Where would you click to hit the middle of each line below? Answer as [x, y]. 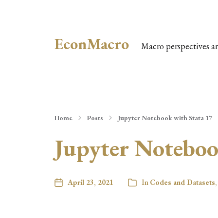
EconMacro [92, 44]
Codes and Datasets [182, 182]
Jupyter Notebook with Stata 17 [165, 118]
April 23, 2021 [91, 182]
